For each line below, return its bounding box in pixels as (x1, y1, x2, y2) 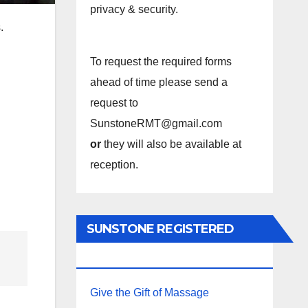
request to (89, 97, 138, 109)
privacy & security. (89, 3, 181, 15)
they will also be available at (103, 138, 241, 150)
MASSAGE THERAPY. (86, 249, 212, 264)
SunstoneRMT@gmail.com (89, 118, 222, 129)
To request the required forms (89, 56, 232, 67)
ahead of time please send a (89, 76, 228, 88)
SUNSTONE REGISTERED (86, 221, 234, 236)
